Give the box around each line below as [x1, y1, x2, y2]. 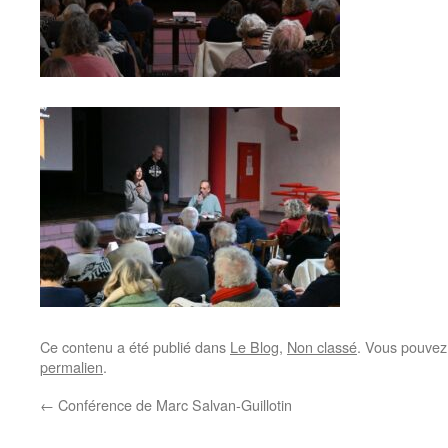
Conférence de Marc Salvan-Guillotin [54, 394, 292, 415]
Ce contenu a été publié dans [40, 336, 230, 357]
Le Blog [230, 336, 279, 357]
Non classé [287, 336, 357, 357]
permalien [40, 356, 103, 377]
